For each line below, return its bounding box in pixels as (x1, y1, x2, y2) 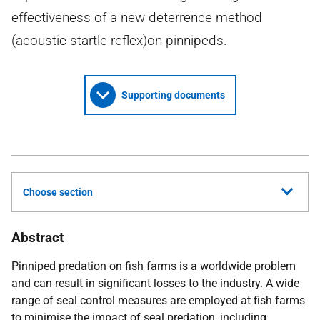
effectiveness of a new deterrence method (11, 9, 262, 26)
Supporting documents (121, 89, 225, 101)
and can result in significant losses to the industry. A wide (11, 276, 299, 290)
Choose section (23, 186, 93, 198)
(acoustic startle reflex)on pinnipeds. (11, 32, 227, 49)
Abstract (11, 229, 64, 246)
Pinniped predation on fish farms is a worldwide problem (11, 259, 296, 273)
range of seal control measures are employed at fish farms (11, 294, 305, 307)
